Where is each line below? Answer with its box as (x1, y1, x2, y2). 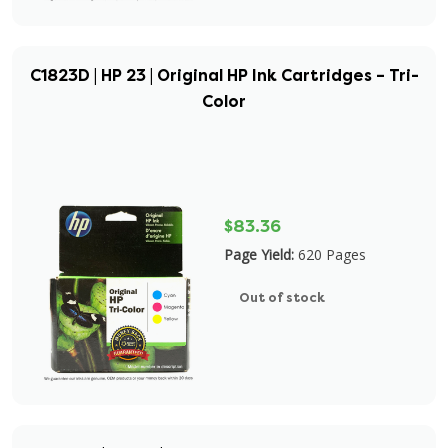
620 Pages (298, 245, 366, 264)
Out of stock (239, 289, 325, 306)
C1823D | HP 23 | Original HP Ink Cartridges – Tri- (29, 65, 419, 86)
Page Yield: (224, 245, 294, 264)
